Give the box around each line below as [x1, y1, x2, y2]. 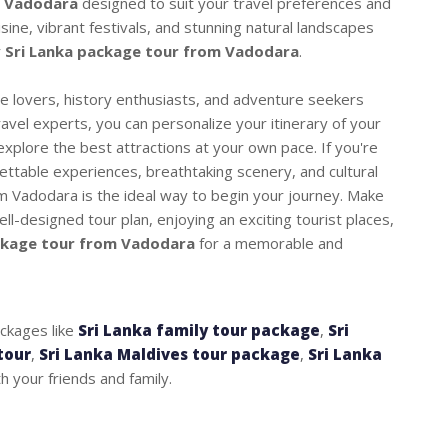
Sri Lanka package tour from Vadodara [5, 41, 299, 62]
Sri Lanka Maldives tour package [39, 344, 300, 365]
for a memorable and [195, 233, 343, 254]
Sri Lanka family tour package [78, 320, 320, 341]
